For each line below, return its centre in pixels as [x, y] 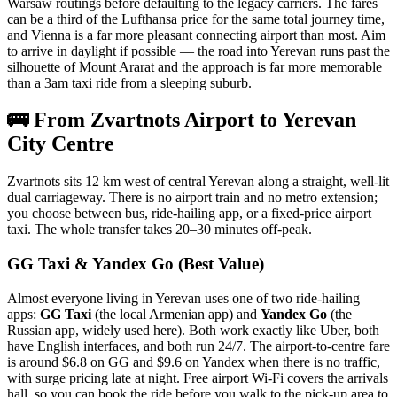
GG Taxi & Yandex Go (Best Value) [136, 264]
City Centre [61, 144]
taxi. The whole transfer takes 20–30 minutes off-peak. [160, 230]
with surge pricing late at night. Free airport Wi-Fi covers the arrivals [198, 378]
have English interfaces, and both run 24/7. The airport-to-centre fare [198, 346]
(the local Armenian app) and [176, 314]
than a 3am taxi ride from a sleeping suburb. [129, 82]
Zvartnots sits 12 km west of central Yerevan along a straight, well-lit [198, 182]
